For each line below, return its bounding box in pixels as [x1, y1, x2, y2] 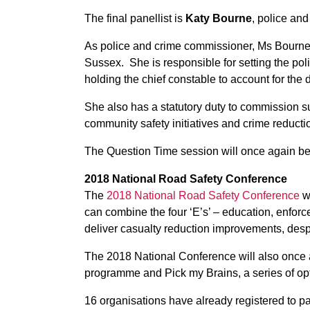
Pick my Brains [165, 267, 238, 279]
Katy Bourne [185, 12, 252, 24]
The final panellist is [84, 12, 185, 24]
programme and [84, 267, 165, 279]
